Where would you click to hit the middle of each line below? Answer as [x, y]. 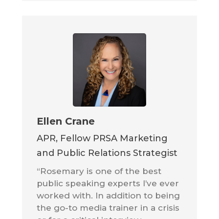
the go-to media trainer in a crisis [108, 208]
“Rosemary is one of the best [99, 171]
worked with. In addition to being [108, 195]
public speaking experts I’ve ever [108, 183]
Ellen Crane [66, 121]
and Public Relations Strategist [107, 153]
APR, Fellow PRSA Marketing [102, 138]
